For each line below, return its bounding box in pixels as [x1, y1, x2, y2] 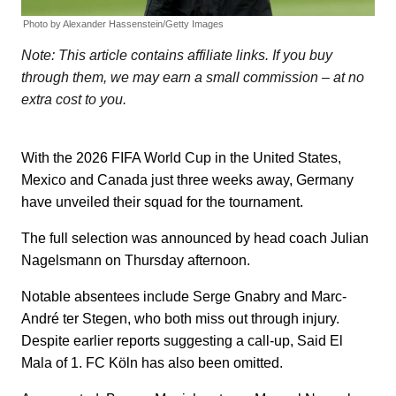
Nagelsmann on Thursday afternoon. [21, 253, 250, 269]
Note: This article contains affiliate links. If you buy [21, 48, 332, 64]
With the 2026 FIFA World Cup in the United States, [21, 150, 341, 166]
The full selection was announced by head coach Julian [21, 231, 369, 247]
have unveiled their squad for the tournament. [21, 194, 303, 210]
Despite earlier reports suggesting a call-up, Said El [21, 333, 343, 349]
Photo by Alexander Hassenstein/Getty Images [23, 19, 224, 30]
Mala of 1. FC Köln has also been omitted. [21, 355, 283, 371]
